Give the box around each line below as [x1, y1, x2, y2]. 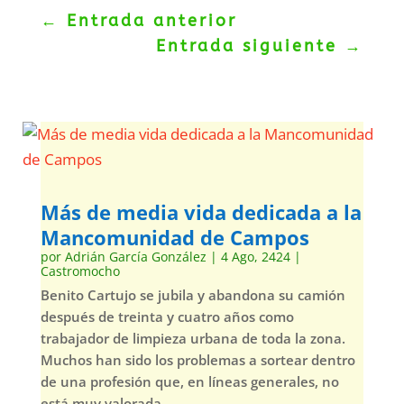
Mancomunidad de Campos [40, 224, 309, 251]
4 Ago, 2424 [220, 248, 290, 265]
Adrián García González [64, 248, 207, 265]
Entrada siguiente [156, 36, 338, 56]
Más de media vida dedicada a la [40, 198, 362, 225]
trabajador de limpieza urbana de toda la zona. [40, 329, 345, 347]
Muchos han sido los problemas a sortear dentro [40, 351, 355, 369]
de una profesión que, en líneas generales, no [40, 372, 339, 390]
